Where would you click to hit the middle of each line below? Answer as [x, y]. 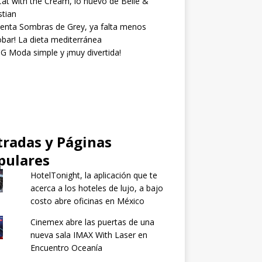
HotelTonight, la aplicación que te [94, 175]
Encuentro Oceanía [66, 247]
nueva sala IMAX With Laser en [89, 235]
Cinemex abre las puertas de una [92, 222]
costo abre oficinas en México [87, 201]
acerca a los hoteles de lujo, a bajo [96, 188]
